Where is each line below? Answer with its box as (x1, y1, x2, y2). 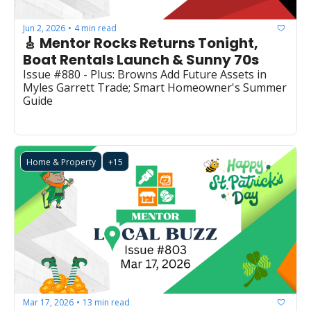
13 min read (83, 296, 130, 308)
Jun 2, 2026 (23, 22, 65, 34)
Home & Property (26, 156, 96, 169)
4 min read (74, 22, 117, 34)
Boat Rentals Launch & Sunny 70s (23, 50, 259, 70)
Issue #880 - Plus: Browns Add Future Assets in (23, 67, 267, 83)
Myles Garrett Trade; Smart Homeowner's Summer (23, 80, 287, 96)
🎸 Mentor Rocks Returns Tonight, (23, 33, 258, 53)
